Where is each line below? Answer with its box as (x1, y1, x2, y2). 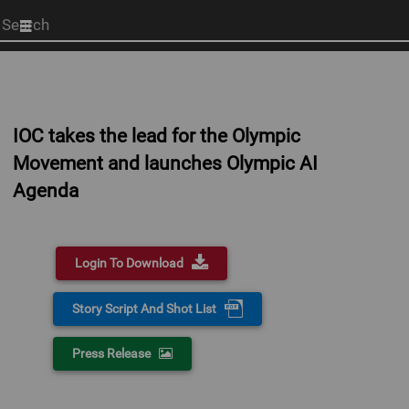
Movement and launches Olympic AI (13, 152, 318, 174)
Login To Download (75, 256, 184, 270)
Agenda (13, 180, 79, 202)
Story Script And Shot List (72, 301, 217, 316)
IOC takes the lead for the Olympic (13, 125, 300, 147)
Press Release (72, 346, 152, 361)
